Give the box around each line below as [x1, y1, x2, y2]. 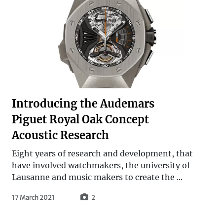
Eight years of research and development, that [12, 148, 193, 158]
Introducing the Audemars [12, 97, 154, 110]
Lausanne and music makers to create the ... [12, 172, 183, 182]
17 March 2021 [12, 193, 55, 202]
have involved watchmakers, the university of [12, 160, 190, 170]
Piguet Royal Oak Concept [12, 112, 149, 126]
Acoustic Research [12, 128, 109, 142]
